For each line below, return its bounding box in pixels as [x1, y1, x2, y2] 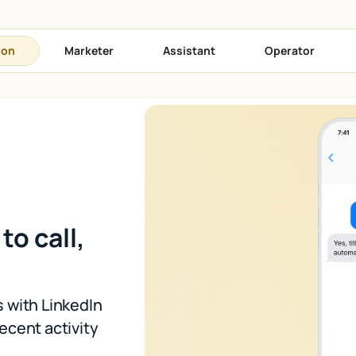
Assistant [163, 42, 215, 58]
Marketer [64, 42, 114, 58]
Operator [265, 42, 315, 58]
